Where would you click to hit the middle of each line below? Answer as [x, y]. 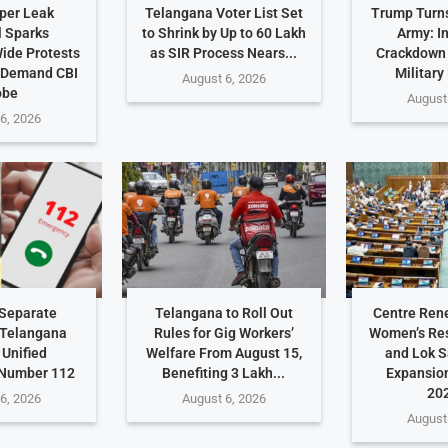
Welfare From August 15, [223, 353]
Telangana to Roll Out [223, 313]
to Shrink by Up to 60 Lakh [223, 32]
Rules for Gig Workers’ [223, 333]
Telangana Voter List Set [223, 12]
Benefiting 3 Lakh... [224, 373]
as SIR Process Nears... [224, 52]
